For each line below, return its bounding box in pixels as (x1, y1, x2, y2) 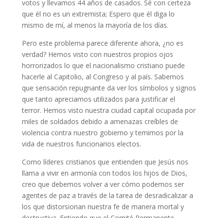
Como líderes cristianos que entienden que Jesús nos (21, 157, 188, 167)
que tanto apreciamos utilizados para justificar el (21, 94, 175, 104)
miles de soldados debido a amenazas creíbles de (21, 117, 178, 127)
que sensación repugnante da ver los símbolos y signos (21, 83, 196, 93)
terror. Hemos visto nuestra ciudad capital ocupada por (21, 106, 196, 115)
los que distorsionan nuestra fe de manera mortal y (21, 202, 184, 212)
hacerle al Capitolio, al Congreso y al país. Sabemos (21, 72, 184, 82)
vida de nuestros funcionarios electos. (21, 139, 141, 149)
